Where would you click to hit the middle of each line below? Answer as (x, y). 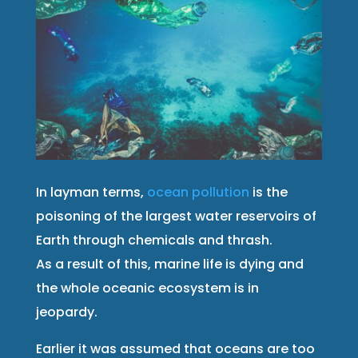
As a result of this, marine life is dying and (169, 265)
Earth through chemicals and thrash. (154, 241)
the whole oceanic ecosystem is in (147, 288)
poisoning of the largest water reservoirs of (176, 217)
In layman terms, (91, 193)
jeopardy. (66, 312)
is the (268, 193)
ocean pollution (198, 193)
